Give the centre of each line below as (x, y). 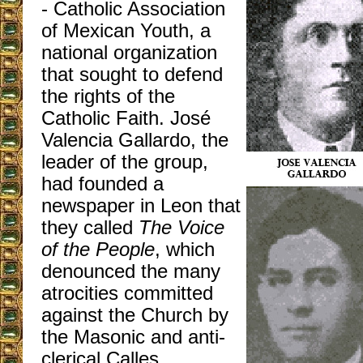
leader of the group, (125, 162)
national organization (129, 53)
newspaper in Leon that (141, 206)
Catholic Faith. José (126, 118)
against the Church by (135, 315)
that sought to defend (132, 75)
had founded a (102, 184)
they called (90, 228)
